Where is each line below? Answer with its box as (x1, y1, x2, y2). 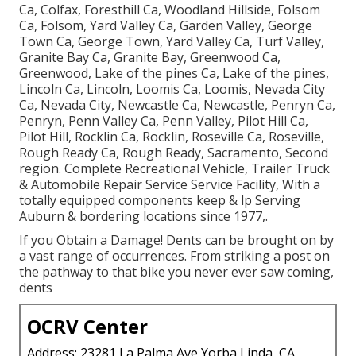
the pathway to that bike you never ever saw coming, (19, 263, 334, 281)
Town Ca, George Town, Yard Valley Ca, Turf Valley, (19, 33, 324, 51)
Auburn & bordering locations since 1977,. (19, 207, 268, 226)
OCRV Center (27, 313, 148, 340)
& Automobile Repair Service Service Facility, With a (19, 176, 320, 194)
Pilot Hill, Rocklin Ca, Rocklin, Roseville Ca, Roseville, (19, 128, 324, 146)
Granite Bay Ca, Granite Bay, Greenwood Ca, (19, 48, 281, 67)
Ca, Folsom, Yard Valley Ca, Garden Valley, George (19, 17, 312, 35)
